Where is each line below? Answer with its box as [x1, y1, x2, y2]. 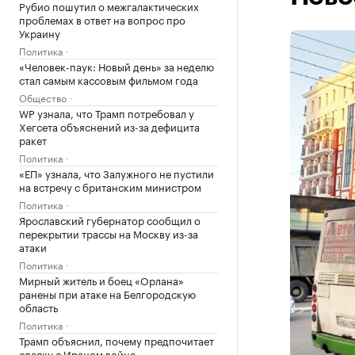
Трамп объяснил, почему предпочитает [19, 332, 214, 348]
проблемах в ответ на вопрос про [19, 11, 185, 27]
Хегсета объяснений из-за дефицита [19, 118, 200, 134]
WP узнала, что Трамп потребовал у [19, 105, 194, 120]
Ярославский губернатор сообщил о [19, 212, 200, 227]
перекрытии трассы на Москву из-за [19, 225, 198, 241]
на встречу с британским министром [19, 178, 201, 194]
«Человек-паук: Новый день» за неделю [19, 58, 214, 74]
